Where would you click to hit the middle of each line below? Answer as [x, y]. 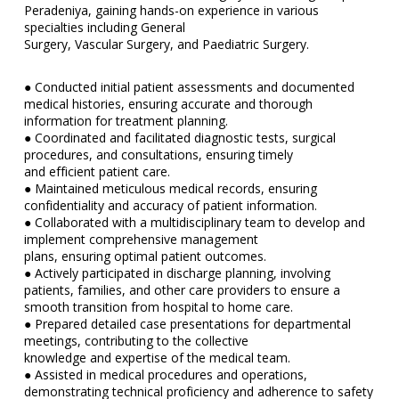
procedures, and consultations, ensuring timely [158, 154]
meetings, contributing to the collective [136, 340]
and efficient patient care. [97, 171]
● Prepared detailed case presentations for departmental [187, 323]
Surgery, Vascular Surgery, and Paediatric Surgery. [166, 44]
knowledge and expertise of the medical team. [157, 357]
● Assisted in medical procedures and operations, [165, 374]
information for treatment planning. [126, 120]
